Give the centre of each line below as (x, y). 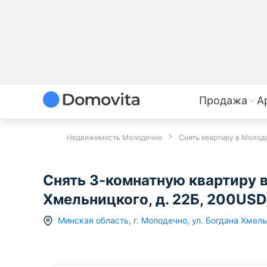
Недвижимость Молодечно (114, 137)
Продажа (223, 100)
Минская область (93, 221)
